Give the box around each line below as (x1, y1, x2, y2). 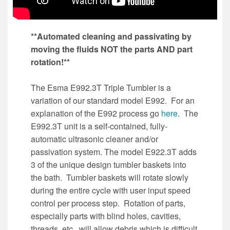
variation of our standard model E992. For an (31, 94, 195, 107)
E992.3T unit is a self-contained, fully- (31, 120, 167, 132)
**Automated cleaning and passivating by (31, 30, 191, 43)
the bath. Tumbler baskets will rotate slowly (31, 171, 188, 184)
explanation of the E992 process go (31, 107, 161, 120)
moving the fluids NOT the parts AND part (31, 43, 193, 55)
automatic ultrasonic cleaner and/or (31, 133, 158, 145)
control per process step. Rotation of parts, (31, 197, 185, 209)
